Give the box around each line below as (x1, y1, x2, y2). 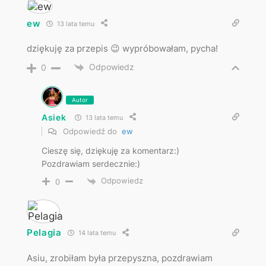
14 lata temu (76, 229, 116, 237)
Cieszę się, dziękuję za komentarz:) (41, 145, 179, 156)
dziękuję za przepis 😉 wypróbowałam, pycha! (26, 43, 218, 55)
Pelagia (26, 227, 62, 239)
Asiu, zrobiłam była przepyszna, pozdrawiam (26, 252, 213, 264)
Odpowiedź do (60, 126, 122, 137)
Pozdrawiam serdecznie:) (41, 159, 140, 169)
